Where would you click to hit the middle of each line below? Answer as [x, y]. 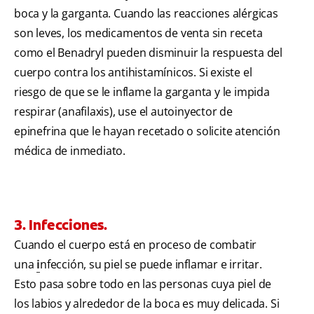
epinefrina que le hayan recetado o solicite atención [147, 131]
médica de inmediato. [70, 151]
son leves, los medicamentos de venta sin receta [138, 33]
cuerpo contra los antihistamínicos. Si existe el [133, 73]
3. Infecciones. [61, 225]
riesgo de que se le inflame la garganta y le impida [142, 92]
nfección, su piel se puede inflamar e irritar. [151, 265]
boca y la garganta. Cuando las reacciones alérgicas [146, 14]
